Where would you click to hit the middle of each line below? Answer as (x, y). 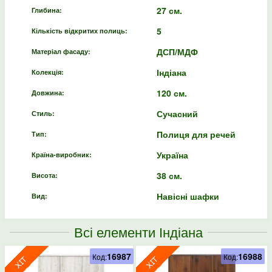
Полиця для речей (196, 134)
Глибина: (47, 10)
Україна (172, 155)
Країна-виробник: (62, 154)
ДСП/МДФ (177, 51)
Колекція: (48, 72)
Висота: (45, 175)
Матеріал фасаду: (61, 51)
